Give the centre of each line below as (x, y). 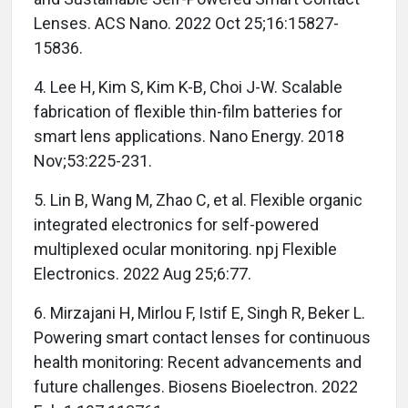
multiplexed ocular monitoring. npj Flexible (185, 250)
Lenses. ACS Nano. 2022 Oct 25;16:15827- (186, 24)
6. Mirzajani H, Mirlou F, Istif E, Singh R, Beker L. (199, 313)
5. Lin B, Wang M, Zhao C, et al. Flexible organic (198, 200)
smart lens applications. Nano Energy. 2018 (189, 137)
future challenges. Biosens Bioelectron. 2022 (196, 387)
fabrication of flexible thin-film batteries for (188, 112)
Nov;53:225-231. (93, 161)
